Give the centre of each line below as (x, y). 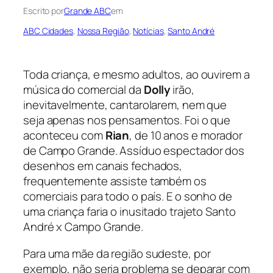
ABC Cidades (48, 31)
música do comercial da (83, 90)
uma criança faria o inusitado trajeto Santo (129, 212)
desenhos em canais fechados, (103, 166)
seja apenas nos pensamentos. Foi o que (127, 120)
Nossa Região (103, 31)
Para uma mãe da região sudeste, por (117, 253)
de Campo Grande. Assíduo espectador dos (134, 151)
